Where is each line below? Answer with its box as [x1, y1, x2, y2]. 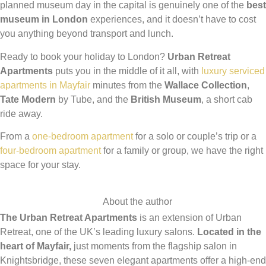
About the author [103, 197, 172, 207]
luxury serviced [201, 65, 265, 76]
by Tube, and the [56, 94, 131, 104]
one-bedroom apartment [32, 131, 133, 142]
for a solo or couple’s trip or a [133, 131, 256, 142]
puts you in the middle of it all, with [53, 65, 201, 76]
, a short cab [201, 94, 252, 104]
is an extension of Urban [137, 213, 242, 223]
